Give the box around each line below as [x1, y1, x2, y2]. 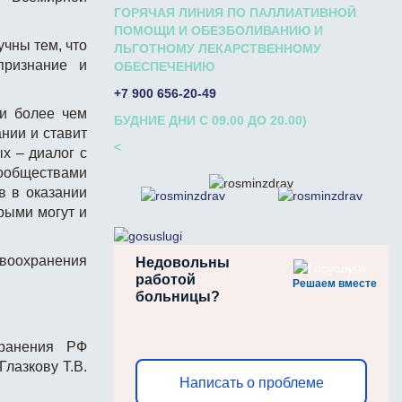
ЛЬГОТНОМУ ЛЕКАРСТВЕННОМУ [114, 41, 321, 56]
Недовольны [135, 255, 230, 270]
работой [135, 272, 196, 287]
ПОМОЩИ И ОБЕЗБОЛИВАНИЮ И [114, 23, 323, 38]
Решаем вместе [293, 277, 377, 290]
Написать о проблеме [179, 374, 324, 390]
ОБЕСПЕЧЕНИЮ [114, 59, 214, 74]
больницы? [135, 289, 220, 304]
